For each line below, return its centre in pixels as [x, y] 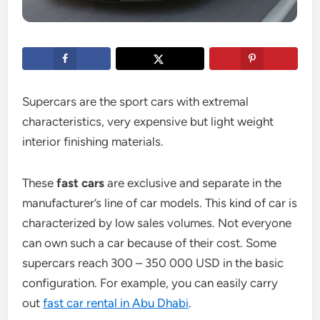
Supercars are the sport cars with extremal [136, 102]
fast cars [81, 183]
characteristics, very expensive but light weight [148, 122]
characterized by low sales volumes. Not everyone [157, 223]
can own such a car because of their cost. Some [150, 243]
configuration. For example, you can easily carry [150, 283]
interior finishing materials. [93, 142]
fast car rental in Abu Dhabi [116, 303]
